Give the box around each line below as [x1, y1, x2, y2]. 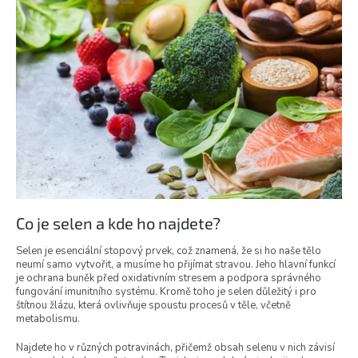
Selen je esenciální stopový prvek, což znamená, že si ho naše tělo [16, 244, 321, 259]
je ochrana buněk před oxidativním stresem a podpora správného [16, 271, 321, 286]
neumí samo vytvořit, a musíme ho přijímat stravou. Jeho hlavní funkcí [16, 257, 336, 272]
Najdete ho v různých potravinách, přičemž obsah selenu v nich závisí [16, 340, 335, 356]
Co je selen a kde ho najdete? [16, 213, 221, 233]
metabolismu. [16, 312, 80, 327]
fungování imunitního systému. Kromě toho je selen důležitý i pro [16, 284, 316, 300]
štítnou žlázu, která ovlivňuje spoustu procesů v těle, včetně [16, 298, 291, 313]
